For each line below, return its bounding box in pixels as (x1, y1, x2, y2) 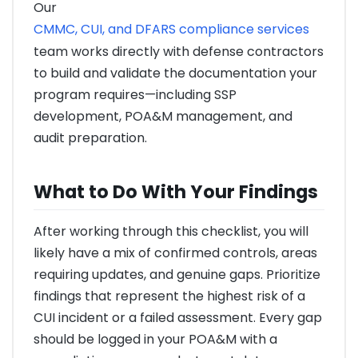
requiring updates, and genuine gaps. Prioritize (34, 265, 320, 284)
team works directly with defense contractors (34, 42, 324, 61)
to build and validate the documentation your (34, 63, 317, 82)
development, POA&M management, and (34, 106, 292, 125)
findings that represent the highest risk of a (34, 287, 305, 306)
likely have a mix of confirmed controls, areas (34, 244, 317, 263)
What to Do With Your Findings (34, 179, 318, 205)
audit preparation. (34, 128, 147, 147)
